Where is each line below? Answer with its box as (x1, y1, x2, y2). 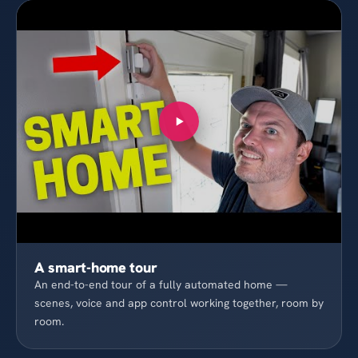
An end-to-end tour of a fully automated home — (34, 277, 288, 292)
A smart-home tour (34, 258, 157, 276)
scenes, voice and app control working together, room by (34, 296, 324, 310)
